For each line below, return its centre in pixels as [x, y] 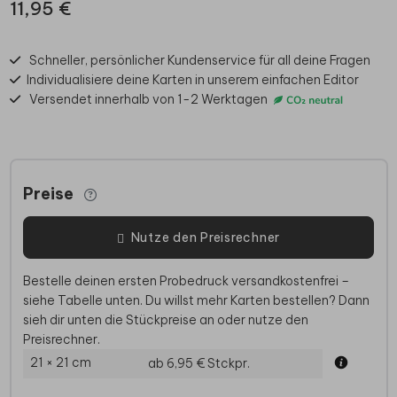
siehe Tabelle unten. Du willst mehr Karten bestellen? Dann [196, 301]
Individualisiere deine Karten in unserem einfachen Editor [192, 79]
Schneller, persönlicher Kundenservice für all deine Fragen [200, 60]
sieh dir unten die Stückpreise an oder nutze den [166, 320]
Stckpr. [229, 364]
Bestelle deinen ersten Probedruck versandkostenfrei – [186, 281]
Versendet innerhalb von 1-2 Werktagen [150, 99]
